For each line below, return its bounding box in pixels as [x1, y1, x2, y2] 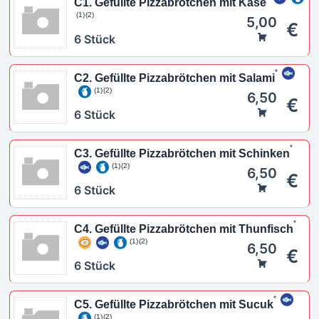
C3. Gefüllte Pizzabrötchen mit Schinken [73, 147, 290, 159]
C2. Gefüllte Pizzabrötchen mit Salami [73, 72, 275, 84]
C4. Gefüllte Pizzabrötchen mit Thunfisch [73, 223, 293, 235]
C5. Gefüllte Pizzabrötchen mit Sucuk [73, 298, 273, 310]
